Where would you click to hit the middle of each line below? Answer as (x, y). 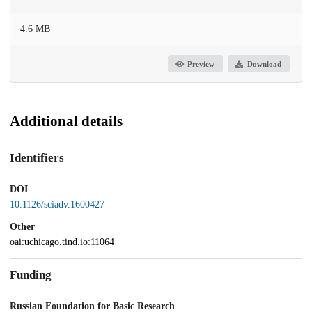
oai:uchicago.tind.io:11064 (62, 242)
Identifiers (37, 158)
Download (264, 64)
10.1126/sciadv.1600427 (57, 204)
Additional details (66, 122)
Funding (31, 275)
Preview (201, 64)
